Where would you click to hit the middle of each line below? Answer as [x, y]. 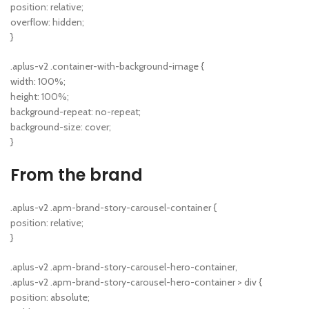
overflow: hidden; [47, 22]
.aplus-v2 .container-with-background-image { [107, 67]
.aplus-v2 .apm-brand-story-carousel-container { [113, 208]
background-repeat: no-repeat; [76, 112]
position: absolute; [50, 298]
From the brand [77, 175]
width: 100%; [38, 82]
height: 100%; [40, 97]
